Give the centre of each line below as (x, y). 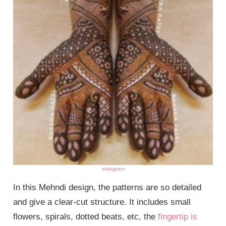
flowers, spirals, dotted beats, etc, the (86, 216)
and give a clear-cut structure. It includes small (102, 202)
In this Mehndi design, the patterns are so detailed (107, 187)
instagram (113, 168)
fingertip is (178, 216)
